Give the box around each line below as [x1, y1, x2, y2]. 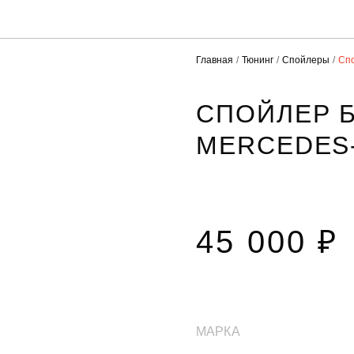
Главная [196, 55, 233, 66]
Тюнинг [242, 55, 273, 66]
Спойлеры [282, 55, 330, 66]
